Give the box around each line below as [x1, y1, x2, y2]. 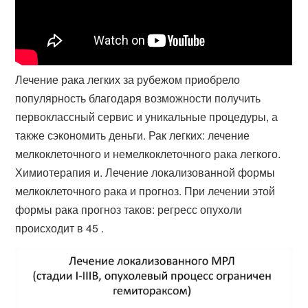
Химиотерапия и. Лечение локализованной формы [15, 164, 276, 180]
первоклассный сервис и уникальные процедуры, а [15, 109, 278, 124]
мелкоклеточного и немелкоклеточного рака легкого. [15, 146, 281, 162]
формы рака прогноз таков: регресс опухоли [15, 201, 243, 217]
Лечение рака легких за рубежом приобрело [15, 71, 241, 87]
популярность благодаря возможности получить [15, 90, 261, 106]
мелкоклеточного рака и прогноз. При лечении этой [15, 183, 276, 199]
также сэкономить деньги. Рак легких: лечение [15, 127, 250, 143]
